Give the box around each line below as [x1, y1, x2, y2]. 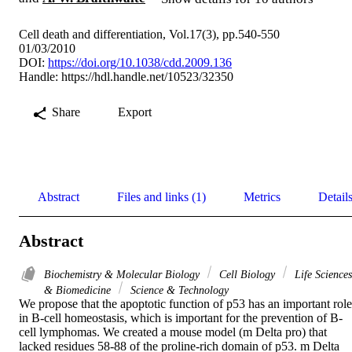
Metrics [244, 189, 280, 203]
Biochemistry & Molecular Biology [44, 268, 203, 281]
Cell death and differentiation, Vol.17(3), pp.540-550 [19, 27, 280, 41]
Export [118, 104, 152, 119]
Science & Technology [127, 284, 229, 297]
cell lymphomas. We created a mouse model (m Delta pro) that [19, 325, 327, 339]
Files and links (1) [117, 189, 206, 203]
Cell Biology [216, 268, 278, 281]
